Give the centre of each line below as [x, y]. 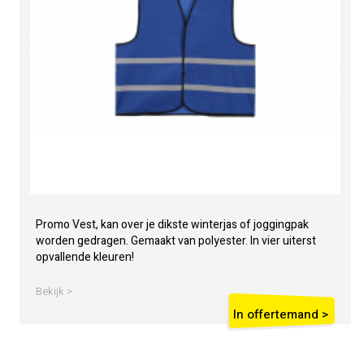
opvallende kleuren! [85, 257]
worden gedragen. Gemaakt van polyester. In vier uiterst [176, 241]
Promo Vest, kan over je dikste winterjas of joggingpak [173, 225]
